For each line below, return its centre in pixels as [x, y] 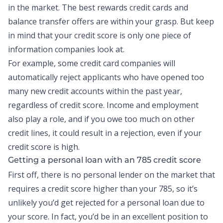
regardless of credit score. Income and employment [103, 105]
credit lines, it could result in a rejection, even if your [105, 133]
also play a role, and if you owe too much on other [101, 119]
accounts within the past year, [125, 91]
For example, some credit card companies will [92, 63]
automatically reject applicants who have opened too [106, 77]
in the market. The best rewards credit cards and [98, 7]
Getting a [28, 161]
